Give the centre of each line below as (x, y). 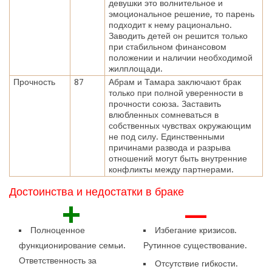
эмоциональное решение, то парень (181, 14)
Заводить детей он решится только (178, 36)
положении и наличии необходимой (180, 57)
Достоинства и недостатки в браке (97, 192)
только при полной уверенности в (175, 93)
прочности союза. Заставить (165, 104)
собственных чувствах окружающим (180, 125)
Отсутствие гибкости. (196, 263)
